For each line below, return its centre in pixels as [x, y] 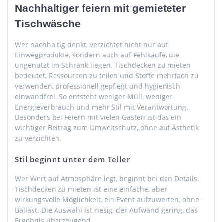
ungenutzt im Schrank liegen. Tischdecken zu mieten [103, 65]
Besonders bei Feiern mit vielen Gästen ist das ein [98, 117]
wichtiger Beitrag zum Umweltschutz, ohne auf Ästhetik [107, 127]
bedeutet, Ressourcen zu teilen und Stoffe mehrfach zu [107, 75]
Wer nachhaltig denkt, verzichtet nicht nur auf [91, 44]
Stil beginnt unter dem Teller [73, 159]
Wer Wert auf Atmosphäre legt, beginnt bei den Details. [107, 178]
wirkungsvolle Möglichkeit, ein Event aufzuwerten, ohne [107, 199]
